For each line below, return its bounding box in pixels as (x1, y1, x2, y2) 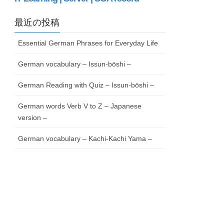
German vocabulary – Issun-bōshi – (18, 59, 131, 68)
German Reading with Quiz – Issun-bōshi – (18, 80, 154, 89)
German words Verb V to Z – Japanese (18, 101, 142, 110)
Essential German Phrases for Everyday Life (18, 38, 158, 47)
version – (18, 113, 47, 121)
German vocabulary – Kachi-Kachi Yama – (18, 134, 152, 142)
